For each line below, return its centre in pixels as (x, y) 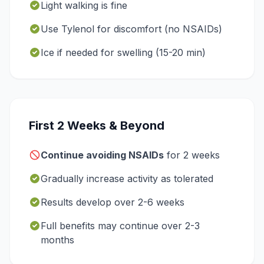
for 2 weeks (192, 155)
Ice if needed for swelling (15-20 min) (123, 52)
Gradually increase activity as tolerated (127, 179)
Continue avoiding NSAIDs (102, 155)
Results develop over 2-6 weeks (113, 202)
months (57, 240)
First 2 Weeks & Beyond (97, 126)
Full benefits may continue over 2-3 (120, 226)
